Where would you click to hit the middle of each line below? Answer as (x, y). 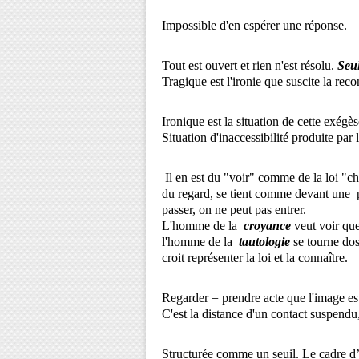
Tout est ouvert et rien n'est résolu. (250, 65)
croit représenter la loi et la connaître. (255, 258)
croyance (267, 226)
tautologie (264, 242)
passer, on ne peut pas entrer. (234, 210)
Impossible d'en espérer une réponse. (254, 25)
